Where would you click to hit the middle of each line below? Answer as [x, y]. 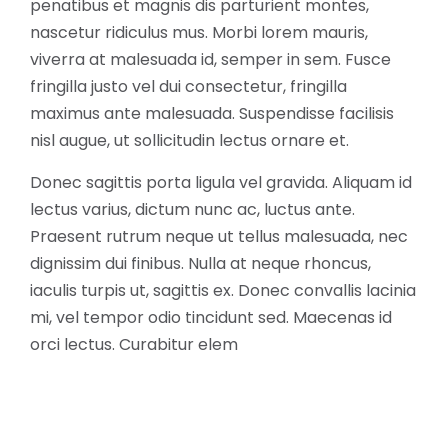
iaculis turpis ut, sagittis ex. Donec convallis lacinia [223, 290]
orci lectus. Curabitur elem [134, 344]
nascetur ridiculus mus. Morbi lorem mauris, [199, 32]
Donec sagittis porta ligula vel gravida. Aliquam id [221, 182]
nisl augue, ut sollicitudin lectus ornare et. [189, 140]
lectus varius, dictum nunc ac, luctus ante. [192, 209]
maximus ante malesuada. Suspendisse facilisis [212, 113]
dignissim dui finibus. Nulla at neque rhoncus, [200, 263]
